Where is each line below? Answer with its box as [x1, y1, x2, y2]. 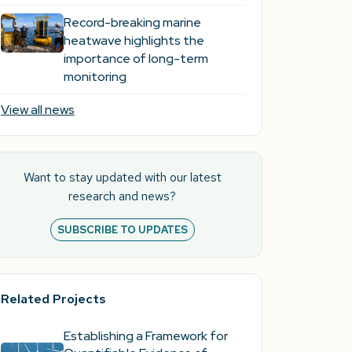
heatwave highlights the [63, 31, 204, 49]
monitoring [63, 68, 126, 85]
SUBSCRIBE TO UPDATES [57, 222, 188, 236]
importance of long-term [63, 49, 208, 67]
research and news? [68, 187, 177, 204]
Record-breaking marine [63, 13, 201, 31]
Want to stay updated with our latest [23, 168, 222, 185]
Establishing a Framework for [63, 327, 228, 344]
